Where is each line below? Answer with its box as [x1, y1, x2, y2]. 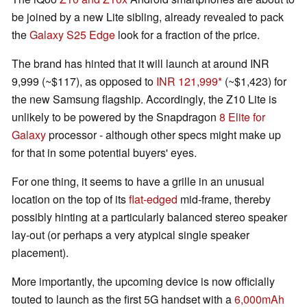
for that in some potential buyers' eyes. [12, 145, 197, 161]
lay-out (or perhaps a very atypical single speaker [12, 227, 249, 243]
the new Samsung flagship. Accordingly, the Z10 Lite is [12, 91, 277, 108]
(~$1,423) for [222, 73, 286, 90]
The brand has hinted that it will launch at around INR [12, 56, 269, 72]
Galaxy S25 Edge [29, 27, 115, 43]
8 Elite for [219, 109, 265, 125]
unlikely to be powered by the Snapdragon [12, 109, 219, 125]
